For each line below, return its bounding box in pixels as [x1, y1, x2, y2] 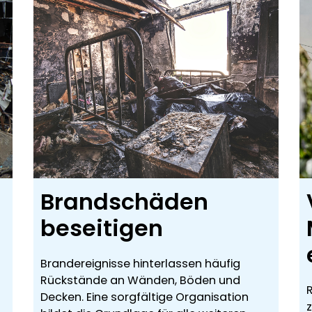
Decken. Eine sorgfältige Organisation [40, 289, 249, 306]
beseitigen [40, 212, 163, 244]
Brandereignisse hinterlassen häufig [40, 256, 240, 272]
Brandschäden [40, 186, 208, 218]
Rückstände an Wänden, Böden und [40, 272, 240, 289]
